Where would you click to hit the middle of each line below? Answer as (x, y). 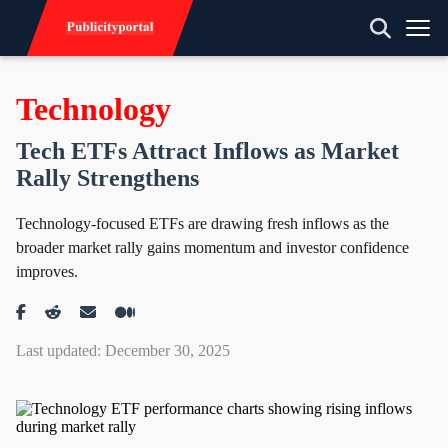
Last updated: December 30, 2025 (123, 350)
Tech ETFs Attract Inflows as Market (207, 151)
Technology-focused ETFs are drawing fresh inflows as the (202, 223)
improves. (47, 271)
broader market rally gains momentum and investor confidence (212, 247)
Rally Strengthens (107, 178)
